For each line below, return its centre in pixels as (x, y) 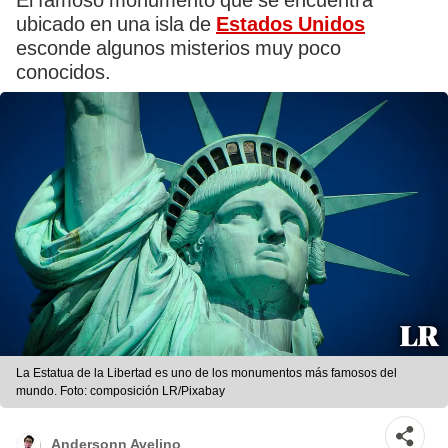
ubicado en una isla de (116, 24)
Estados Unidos (290, 24)
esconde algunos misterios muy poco (178, 48)
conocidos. (63, 72)
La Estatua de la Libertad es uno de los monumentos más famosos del (206, 373)
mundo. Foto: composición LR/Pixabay (120, 391)
